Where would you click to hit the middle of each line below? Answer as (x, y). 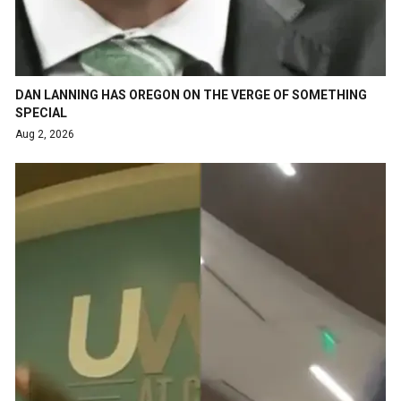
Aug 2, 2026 (45, 134)
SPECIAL (41, 112)
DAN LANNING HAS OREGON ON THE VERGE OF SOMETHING (191, 94)
